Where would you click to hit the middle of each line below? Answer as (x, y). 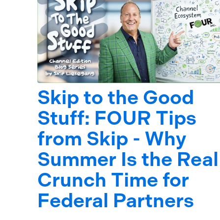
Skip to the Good (116, 98)
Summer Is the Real (128, 160)
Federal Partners (116, 201)
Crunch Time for (113, 180)
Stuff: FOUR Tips (117, 118)
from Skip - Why (112, 139)
